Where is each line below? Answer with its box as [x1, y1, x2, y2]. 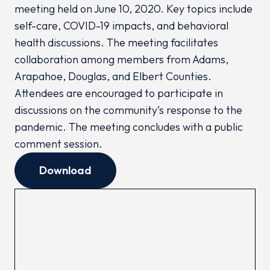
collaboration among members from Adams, [14, 52, 228, 66]
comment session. [14, 137, 102, 151]
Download [39, 163, 92, 177]
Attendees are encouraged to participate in [14, 86, 223, 100]
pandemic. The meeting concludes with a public [14, 120, 243, 134]
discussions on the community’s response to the [14, 103, 242, 117]
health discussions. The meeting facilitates [14, 36, 218, 49]
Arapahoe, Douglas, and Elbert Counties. [14, 69, 212, 83]
